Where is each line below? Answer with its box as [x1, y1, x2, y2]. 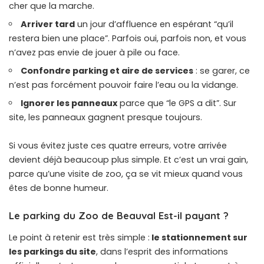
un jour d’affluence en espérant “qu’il [75, 18, 234, 30]
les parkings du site [9, 246, 96, 258]
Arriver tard [21, 18, 75, 30]
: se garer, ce [193, 64, 250, 77]
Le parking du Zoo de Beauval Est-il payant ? [9, 209, 229, 222]
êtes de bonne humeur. [9, 181, 108, 194]
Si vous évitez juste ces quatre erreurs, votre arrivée [9, 139, 227, 151]
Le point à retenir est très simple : [9, 232, 150, 244]
